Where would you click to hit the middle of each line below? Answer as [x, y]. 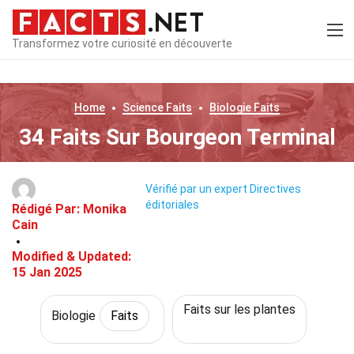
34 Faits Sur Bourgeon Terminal [177, 137]
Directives [276, 189]
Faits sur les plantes [239, 309]
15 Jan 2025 [47, 272]
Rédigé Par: [47, 209]
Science [143, 107]
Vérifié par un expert [197, 189]
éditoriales [173, 205]
